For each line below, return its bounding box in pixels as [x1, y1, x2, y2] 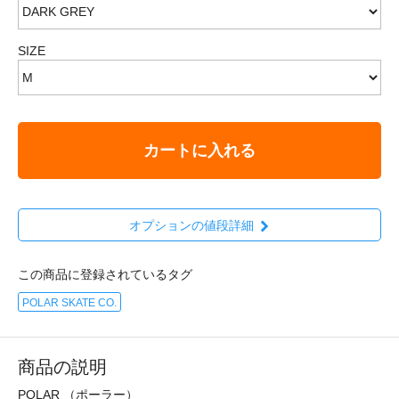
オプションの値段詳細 [128, 218, 254, 233]
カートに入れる [143, 141, 256, 159]
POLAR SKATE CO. [22, 297, 117, 310]
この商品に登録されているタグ [18, 267, 192, 282]
